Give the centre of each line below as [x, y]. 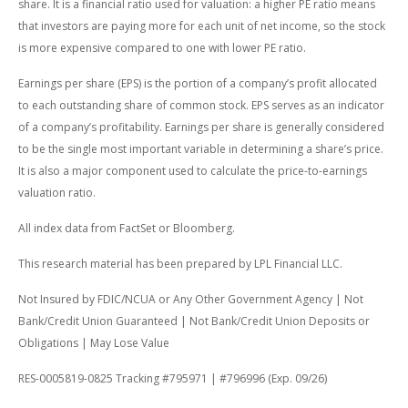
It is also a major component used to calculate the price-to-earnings [193, 171]
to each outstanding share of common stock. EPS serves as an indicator [201, 106]
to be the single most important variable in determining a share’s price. [201, 149]
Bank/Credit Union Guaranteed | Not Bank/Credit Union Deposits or [194, 321]
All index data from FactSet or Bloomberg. [127, 229]
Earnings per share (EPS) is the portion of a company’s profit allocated [198, 84]
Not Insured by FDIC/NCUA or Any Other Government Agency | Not [191, 300]
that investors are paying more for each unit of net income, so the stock [202, 26]
